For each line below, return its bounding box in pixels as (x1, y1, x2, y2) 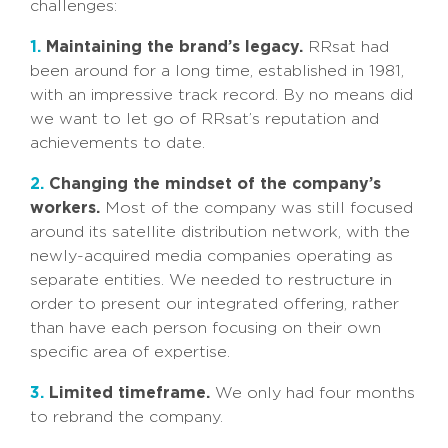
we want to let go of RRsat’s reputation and (30, 110, 379, 128)
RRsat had (303, 38, 389, 56)
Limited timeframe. (44, 383, 215, 402)
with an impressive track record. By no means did (30, 86, 413, 104)
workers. (30, 198, 100, 217)
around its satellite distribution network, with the (30, 223, 410, 241)
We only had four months (215, 384, 415, 402)
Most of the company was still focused (100, 199, 413, 217)
